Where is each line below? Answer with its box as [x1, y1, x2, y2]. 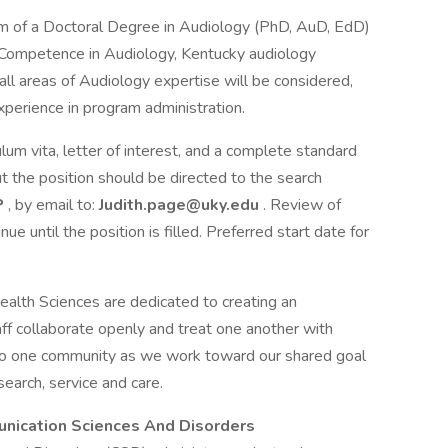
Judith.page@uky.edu [99, 194, 263, 216]
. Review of [263, 194, 341, 216]
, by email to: [8, 194, 99, 216]
